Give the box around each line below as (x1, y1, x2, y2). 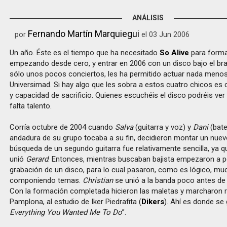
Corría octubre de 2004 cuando (10, 123, 116, 132)
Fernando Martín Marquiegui (28, 28, 140, 39)
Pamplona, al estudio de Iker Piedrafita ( (10, 197, 142, 206)
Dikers (141, 197, 165, 206)
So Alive (160, 48, 190, 57)
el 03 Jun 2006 (139, 30, 190, 39)
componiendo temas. (10, 176, 83, 185)
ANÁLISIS (132, 14, 164, 22)
